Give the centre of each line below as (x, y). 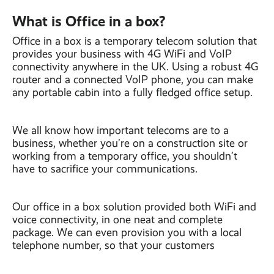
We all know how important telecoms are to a (120, 130)
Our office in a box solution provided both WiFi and (134, 207)
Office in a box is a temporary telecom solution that (135, 41)
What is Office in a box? (89, 21)
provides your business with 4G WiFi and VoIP (122, 54)
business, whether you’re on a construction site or (130, 143)
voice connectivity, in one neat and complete (117, 220)
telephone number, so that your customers (113, 245)
